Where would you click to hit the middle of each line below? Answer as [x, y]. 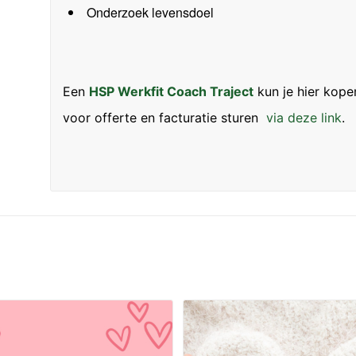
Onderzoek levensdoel [150, 13]
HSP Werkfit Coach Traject [171, 91]
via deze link [304, 117]
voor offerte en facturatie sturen [164, 117]
